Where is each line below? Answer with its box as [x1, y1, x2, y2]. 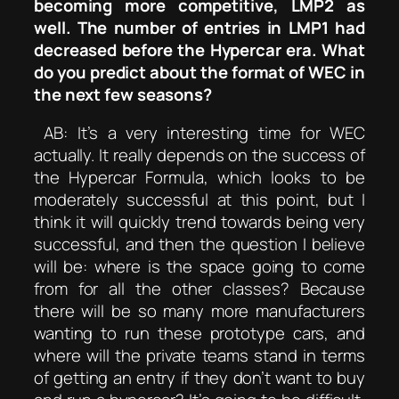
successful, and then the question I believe [34, 232, 365, 256]
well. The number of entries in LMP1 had [34, 15, 365, 39]
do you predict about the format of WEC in [34, 60, 365, 84]
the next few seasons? [34, 82, 212, 106]
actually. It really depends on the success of [34, 143, 365, 167]
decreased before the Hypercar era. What [34, 37, 365, 61]
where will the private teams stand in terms [34, 344, 365, 368]
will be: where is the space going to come [34, 255, 365, 279]
